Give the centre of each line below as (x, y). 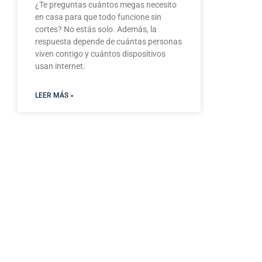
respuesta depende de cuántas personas (108, 42)
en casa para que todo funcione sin (98, 17)
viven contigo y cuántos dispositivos (100, 54)
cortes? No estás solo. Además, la (96, 29)
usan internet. (60, 66)
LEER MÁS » (54, 95)
